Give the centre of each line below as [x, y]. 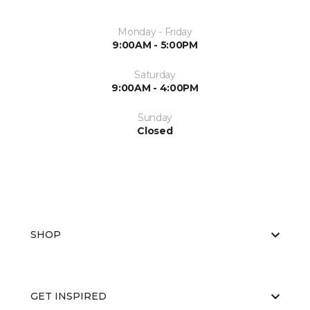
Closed [155, 131]
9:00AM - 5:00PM [155, 45]
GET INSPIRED [69, 297]
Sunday [155, 118]
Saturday [155, 75]
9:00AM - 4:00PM [155, 88]
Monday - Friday [155, 32]
